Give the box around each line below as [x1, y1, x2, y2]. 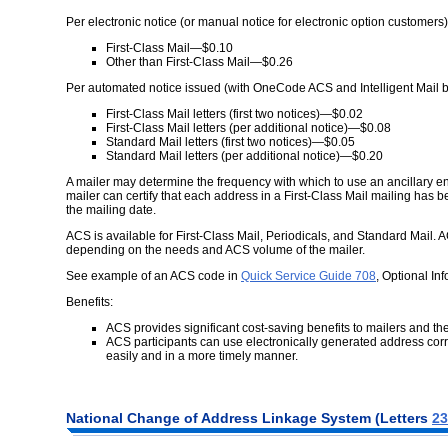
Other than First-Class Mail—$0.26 [106, 54, 293, 69]
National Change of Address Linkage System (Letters [66, 409, 432, 426]
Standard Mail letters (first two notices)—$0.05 [106, 134, 355, 149]
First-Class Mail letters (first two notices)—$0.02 [106, 106, 363, 121]
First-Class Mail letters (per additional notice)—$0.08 [106, 120, 391, 135]
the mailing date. [66, 202, 156, 217]
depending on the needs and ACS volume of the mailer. [66, 242, 365, 257]
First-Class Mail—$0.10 [106, 40, 233, 55]
